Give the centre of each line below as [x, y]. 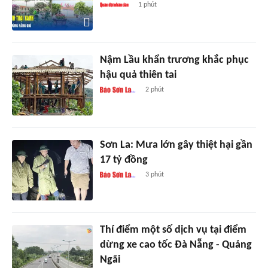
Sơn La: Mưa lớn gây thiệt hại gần [176, 145]
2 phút [155, 90]
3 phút [155, 175]
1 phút [147, 5]
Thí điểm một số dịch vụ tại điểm [173, 230]
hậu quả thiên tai [138, 75]
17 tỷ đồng [124, 160]
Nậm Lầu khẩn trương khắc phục [174, 60]
